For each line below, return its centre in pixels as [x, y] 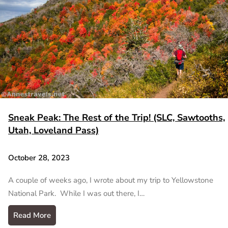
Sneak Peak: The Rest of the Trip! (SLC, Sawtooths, [117, 118]
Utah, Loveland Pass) [53, 131]
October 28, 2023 [39, 158]
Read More [32, 215]
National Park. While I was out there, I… [76, 193]
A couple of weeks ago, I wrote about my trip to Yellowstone [111, 180]
